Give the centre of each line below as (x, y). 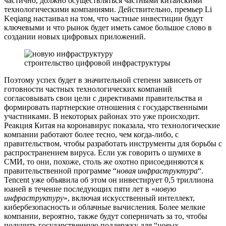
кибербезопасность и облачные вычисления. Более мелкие (105, 207)
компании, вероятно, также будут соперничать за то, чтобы (106, 216)
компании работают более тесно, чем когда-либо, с (91, 135)
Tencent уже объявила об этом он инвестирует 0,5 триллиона (109, 180)
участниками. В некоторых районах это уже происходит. (102, 117)
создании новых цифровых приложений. (75, 37)
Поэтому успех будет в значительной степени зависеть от (103, 80)
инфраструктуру (34, 198)
